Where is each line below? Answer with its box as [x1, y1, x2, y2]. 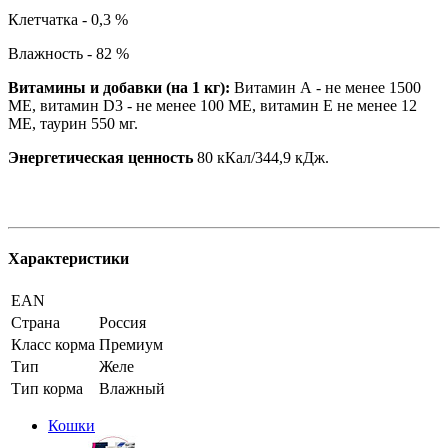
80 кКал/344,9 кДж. [193, 148, 329, 166]
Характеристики [8, 250, 129, 268]
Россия [99, 314, 146, 332]
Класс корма [11, 336, 95, 354]
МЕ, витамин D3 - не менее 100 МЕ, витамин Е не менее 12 [8, 96, 417, 114]
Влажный [99, 380, 165, 398]
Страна [11, 314, 60, 332]
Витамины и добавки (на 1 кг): [8, 78, 234, 96]
